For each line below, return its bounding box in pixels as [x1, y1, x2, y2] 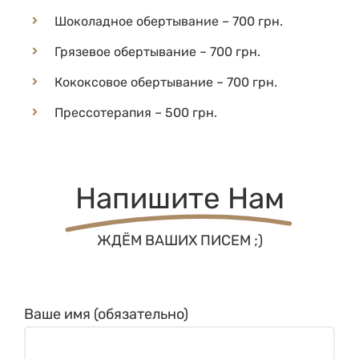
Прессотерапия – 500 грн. [54, 92, 218, 108]
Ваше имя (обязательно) [24, 292, 188, 310]
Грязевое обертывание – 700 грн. [54, 31, 261, 47]
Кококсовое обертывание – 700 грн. [54, 62, 278, 78]
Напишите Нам [75, 167, 284, 203]
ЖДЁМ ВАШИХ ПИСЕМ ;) [96, 218, 263, 236]
